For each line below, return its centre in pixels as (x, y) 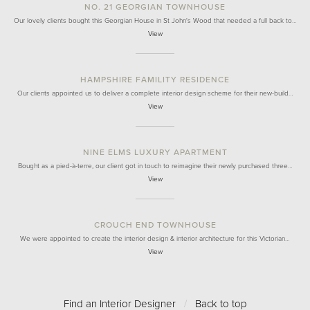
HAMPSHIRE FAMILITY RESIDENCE (155, 79)
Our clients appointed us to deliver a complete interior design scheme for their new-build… (155, 93)
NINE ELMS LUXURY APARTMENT (155, 152)
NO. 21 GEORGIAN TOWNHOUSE (155, 7)
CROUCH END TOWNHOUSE (155, 225)
